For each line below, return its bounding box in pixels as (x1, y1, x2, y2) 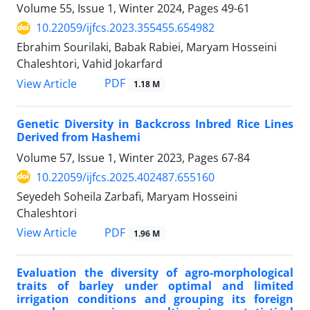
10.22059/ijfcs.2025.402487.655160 (36, 169, 215, 185)
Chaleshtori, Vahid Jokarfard (17, 56, 163, 72)
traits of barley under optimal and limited (17, 277, 293, 293)
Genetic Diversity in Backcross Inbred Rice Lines (17, 116, 293, 131)
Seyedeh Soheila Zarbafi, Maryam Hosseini (17, 188, 237, 204)
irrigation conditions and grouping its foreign (17, 291, 293, 307)
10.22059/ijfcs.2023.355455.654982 (36, 20, 215, 36)
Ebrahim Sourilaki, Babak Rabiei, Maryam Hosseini (17, 39, 277, 55)
